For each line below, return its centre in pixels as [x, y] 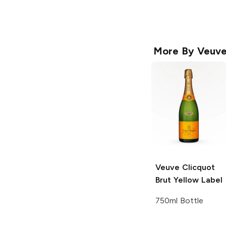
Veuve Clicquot [185, 167]
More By [175, 51]
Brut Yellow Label [189, 180]
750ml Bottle [179, 201]
